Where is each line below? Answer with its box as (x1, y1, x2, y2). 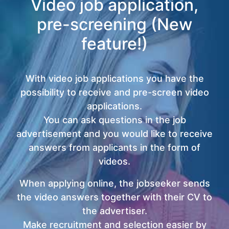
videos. (99, 156, 130, 167)
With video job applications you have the (25, 73, 204, 84)
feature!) (81, 34, 148, 54)
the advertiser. (82, 205, 147, 216)
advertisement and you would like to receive (16, 128, 213, 139)
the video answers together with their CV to (17, 192, 212, 202)
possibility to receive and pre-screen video (20, 87, 209, 98)
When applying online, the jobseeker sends (19, 178, 210, 189)
